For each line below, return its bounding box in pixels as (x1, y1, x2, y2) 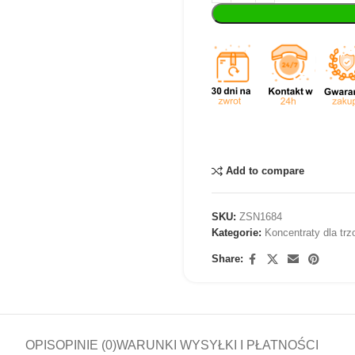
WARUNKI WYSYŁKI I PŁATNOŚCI (116, 338, 319, 352)
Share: (211, 253, 243, 265)
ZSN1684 (239, 210, 282, 223)
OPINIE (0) (55, 338, 116, 352)
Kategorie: (211, 226, 261, 239)
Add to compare (226, 165, 305, 177)
